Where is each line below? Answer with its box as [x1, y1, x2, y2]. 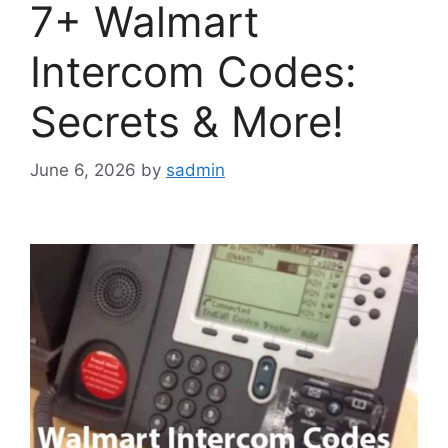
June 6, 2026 [30, 160, 136, 181]
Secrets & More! [30, 95, 344, 147]
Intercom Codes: [30, 45, 357, 97]
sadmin [166, 160, 225, 181]
